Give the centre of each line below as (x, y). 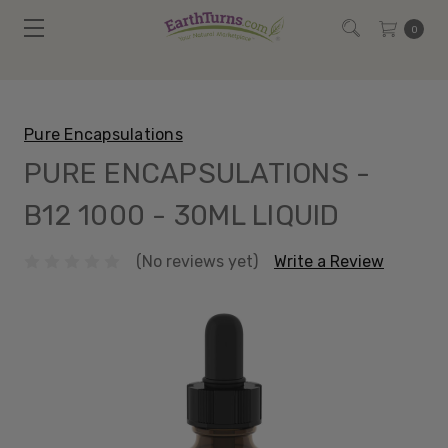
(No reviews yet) (197, 261)
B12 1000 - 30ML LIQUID (182, 215)
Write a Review (329, 261)
